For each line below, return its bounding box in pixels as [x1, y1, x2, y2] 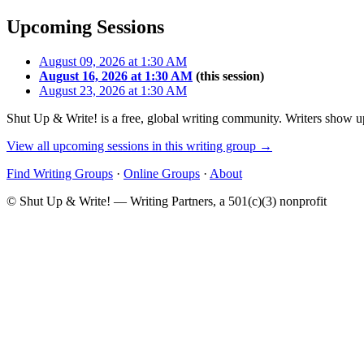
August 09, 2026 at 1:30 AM [39, 54, 187, 68]
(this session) [193, 68, 264, 83]
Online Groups [123, 166, 200, 180]
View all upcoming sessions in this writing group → [6, 138, 272, 153]
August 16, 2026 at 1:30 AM [39, 68, 193, 83]
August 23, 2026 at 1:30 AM [39, 83, 187, 97]
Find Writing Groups [6, 166, 113, 180]
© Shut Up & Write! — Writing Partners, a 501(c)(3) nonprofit [6, 193, 327, 208]
